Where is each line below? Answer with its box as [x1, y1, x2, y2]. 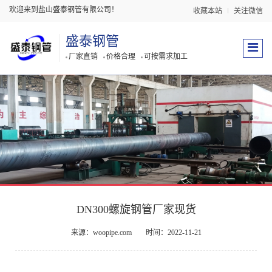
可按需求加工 [144, 52, 188, 61]
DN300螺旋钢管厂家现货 [76, 203, 196, 216]
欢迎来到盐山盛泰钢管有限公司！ [9, 5, 118, 14]
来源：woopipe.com [70, 228, 132, 237]
